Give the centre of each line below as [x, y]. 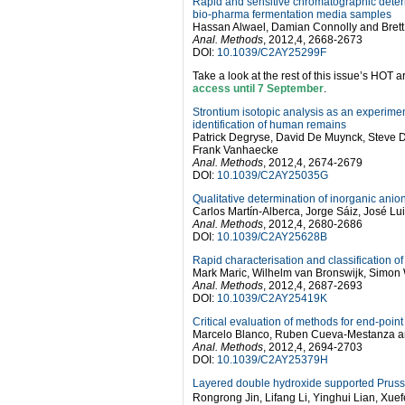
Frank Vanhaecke [235, 150]
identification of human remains [269, 125]
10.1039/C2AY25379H [273, 360]
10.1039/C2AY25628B [272, 237]
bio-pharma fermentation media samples [292, 14]
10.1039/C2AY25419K [272, 298]
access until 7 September [258, 89]
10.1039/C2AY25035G [273, 175]
